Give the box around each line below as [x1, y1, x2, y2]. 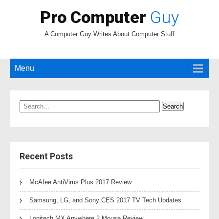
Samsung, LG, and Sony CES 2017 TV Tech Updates [29, 197, 181, 204]
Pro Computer [40, 7, 150, 27]
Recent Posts [20, 151, 73, 161]
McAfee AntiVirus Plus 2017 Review [29, 178, 131, 186]
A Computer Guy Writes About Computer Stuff [44, 30, 175, 38]
